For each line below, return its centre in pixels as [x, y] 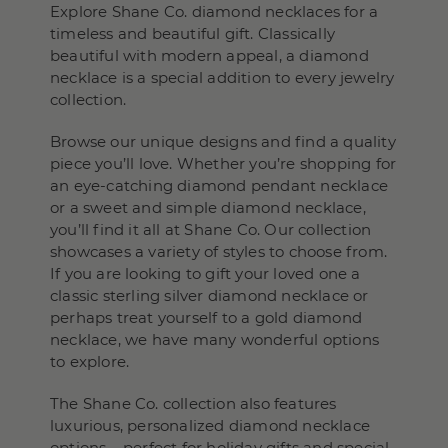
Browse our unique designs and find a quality [223, 141]
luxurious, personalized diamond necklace [210, 425]
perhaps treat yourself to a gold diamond [206, 317]
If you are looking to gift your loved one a [205, 273]
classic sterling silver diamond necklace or [209, 295]
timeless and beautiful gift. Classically [192, 33]
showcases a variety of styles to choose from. [219, 251]
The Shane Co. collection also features [193, 403]
